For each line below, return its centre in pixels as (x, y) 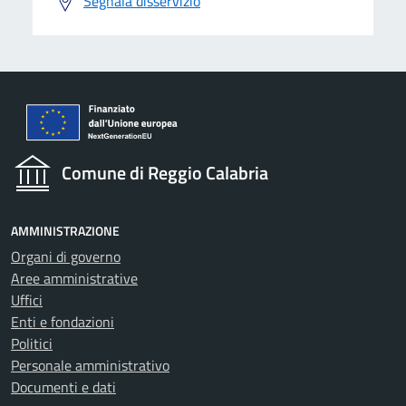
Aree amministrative (74, 278)
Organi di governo (66, 256)
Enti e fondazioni (63, 321)
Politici (32, 343)
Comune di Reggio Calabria (165, 172)
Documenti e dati (63, 387)
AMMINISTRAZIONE (65, 230)
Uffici (27, 300)
